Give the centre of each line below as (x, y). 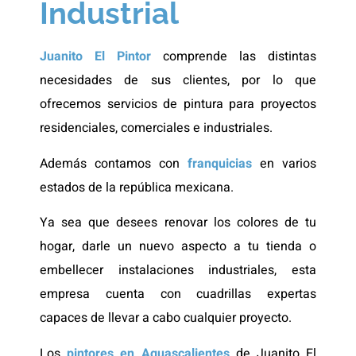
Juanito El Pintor (95, 57)
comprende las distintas (234, 57)
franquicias (220, 163)
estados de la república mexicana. (137, 187)
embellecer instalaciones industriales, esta (178, 271)
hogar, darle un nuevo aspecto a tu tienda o (178, 247)
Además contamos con (114, 163)
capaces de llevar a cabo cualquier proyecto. (166, 318)
